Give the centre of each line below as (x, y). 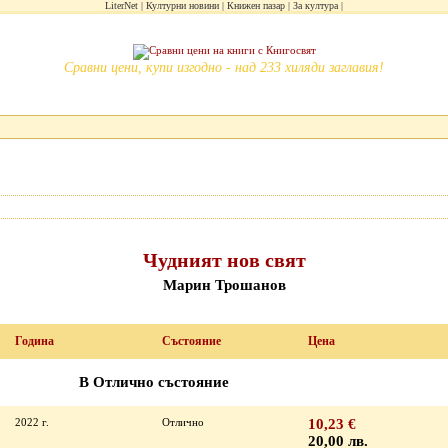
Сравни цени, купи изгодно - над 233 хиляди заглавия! (224, 67)
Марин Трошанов (224, 285)
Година (35, 341)
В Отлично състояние (154, 382)
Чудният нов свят (224, 260)
